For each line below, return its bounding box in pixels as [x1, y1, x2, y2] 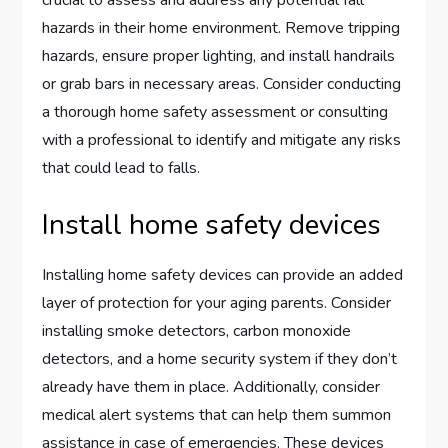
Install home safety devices [42, 205, 382, 244]
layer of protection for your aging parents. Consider [42, 291, 392, 314]
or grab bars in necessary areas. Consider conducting [42, 72, 402, 95]
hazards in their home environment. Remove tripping [42, 16, 401, 39]
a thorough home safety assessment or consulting [42, 100, 389, 123]
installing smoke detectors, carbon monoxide [42, 319, 352, 342]
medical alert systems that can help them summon [42, 403, 392, 426]
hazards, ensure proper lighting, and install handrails [42, 44, 396, 67]
